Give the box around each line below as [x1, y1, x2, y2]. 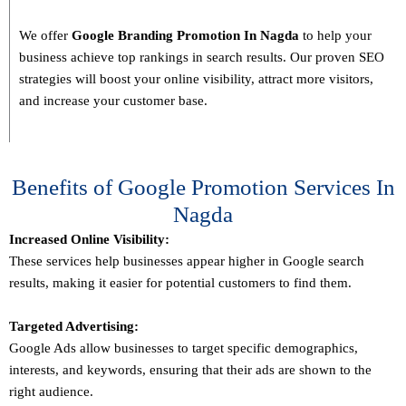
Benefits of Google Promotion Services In [11, 175, 395, 200]
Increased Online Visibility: [9, 232, 169, 247]
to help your [303, 28, 372, 43]
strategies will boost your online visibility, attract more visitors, [19, 72, 373, 87]
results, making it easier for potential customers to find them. [9, 275, 352, 291]
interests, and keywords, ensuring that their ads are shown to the [9, 362, 372, 378]
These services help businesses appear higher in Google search [9, 254, 364, 269]
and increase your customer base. [19, 93, 208, 109]
